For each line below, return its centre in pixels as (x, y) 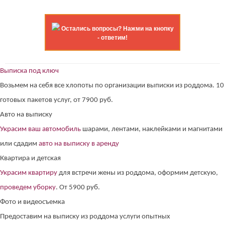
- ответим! (113, 38)
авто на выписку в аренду (79, 144)
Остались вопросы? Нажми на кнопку (117, 29)
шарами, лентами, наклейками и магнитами (152, 130)
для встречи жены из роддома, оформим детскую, (138, 173)
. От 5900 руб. (78, 188)
